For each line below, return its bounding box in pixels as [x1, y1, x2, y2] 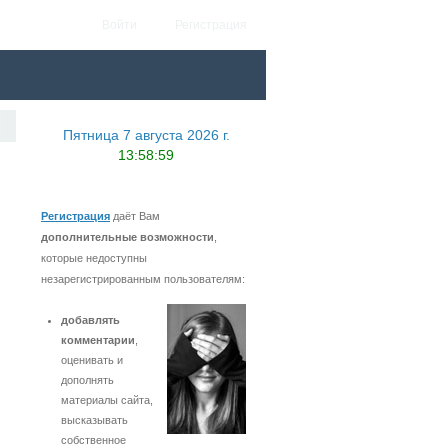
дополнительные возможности [41, 231, 214, 243]
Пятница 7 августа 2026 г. [62, 127, 230, 143]
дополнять [61, 374, 114, 386]
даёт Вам [110, 210, 160, 222]
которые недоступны [41, 252, 147, 264]
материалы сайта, [61, 394, 153, 406]
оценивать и [61, 354, 123, 366]
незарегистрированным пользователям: [41, 273, 245, 285]
